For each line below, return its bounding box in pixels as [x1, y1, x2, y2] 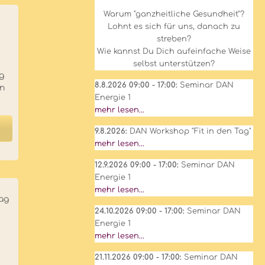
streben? [156, 35, 191, 43]
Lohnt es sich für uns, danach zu [107, 22, 240, 31]
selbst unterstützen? [132, 60, 215, 68]
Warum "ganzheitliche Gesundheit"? [103, 10, 244, 18]
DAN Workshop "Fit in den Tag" [129, 127, 251, 135]
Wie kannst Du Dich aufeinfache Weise [96, 47, 251, 56]
